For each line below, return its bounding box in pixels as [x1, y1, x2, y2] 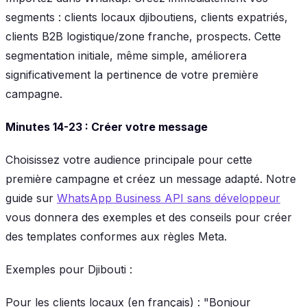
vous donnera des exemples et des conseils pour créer [5, 210, 292, 224]
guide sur [5, 191, 57, 205]
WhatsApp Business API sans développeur [57, 191, 280, 205]
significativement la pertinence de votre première [5, 67, 258, 82]
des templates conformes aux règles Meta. [5, 229, 227, 243]
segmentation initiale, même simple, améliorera [5, 48, 247, 62]
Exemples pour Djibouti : [5, 262, 132, 276]
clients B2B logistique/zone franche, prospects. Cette [5, 29, 281, 43]
